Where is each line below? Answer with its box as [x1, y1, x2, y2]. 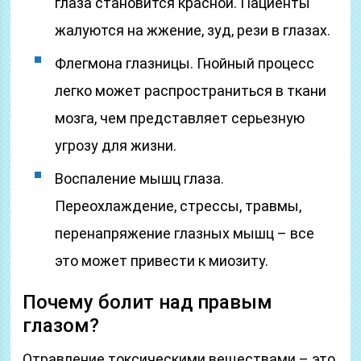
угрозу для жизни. [55, 137, 177, 154]
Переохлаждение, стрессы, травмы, [55, 197, 302, 214]
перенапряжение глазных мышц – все [55, 225, 315, 242]
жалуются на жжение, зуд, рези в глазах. [55, 22, 331, 39]
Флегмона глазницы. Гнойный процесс [55, 55, 315, 72]
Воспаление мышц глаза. [55, 170, 225, 187]
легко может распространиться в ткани [55, 82, 327, 99]
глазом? [23, 314, 100, 337]
